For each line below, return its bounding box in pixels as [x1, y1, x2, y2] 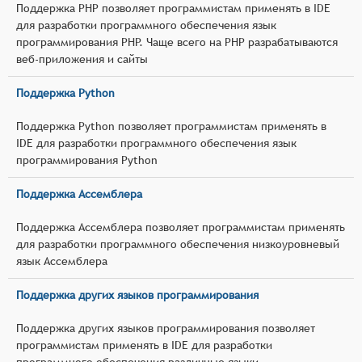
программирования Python [16, 153, 158, 166]
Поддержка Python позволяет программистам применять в [16, 119, 326, 133]
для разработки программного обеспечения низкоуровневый [16, 237, 339, 250]
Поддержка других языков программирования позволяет [16, 321, 315, 335]
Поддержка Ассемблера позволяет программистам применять [16, 220, 345, 234]
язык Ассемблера [16, 254, 107, 267]
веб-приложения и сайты [16, 52, 148, 65]
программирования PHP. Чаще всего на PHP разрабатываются [16, 35, 338, 48]
